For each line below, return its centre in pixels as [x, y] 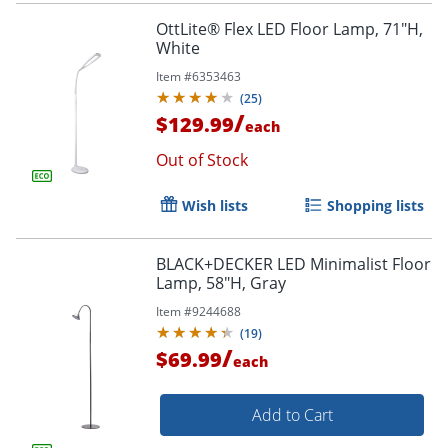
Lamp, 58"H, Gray [221, 282]
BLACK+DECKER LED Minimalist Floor [293, 263]
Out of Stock [202, 159]
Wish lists [215, 205]
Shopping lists [375, 205]
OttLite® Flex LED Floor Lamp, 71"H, [289, 28]
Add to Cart [292, 414]
